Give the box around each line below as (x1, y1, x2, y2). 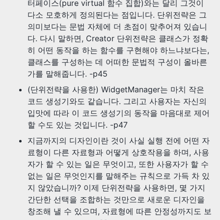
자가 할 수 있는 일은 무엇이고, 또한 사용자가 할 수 (27, 159, 209, 169)
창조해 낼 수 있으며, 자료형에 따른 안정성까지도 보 (27, 206, 212, 217)
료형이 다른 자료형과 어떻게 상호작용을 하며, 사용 (27, 147, 209, 158)
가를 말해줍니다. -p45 (27, 69, 108, 79)
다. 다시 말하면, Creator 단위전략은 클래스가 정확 (27, 33, 208, 44)
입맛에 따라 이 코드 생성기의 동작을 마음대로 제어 (27, 108, 210, 118)
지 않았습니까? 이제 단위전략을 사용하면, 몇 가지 (27, 183, 205, 193)
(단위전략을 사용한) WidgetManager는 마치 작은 (27, 84, 204, 95)
